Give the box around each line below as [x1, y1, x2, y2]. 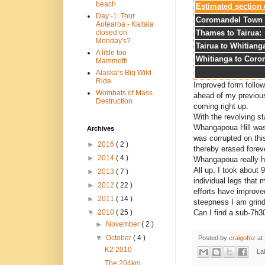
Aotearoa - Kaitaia [96, 20, 154, 29]
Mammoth [96, 57, 128, 66]
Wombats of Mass [96, 89, 153, 98]
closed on [96, 28, 127, 37]
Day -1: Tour [96, 12, 135, 21]
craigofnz [229, 234, 257, 241]
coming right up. [193, 101, 248, 111]
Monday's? [96, 37, 131, 46]
